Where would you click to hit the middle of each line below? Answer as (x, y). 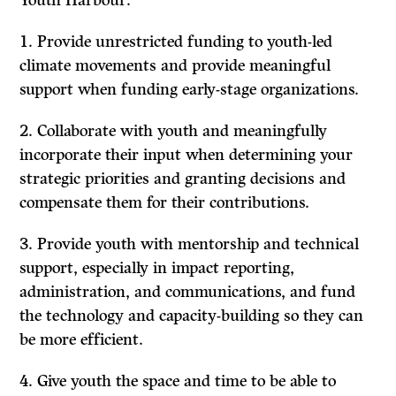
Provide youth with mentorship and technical (198, 244)
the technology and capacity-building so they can (192, 316)
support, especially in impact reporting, (157, 268)
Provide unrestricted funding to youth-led (185, 42)
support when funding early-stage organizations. (190, 90)
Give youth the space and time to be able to (187, 381)
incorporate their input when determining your (187, 155)
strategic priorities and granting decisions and (183, 179)
